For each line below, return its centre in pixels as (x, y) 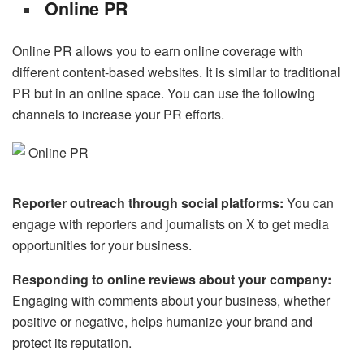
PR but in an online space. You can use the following (164, 93)
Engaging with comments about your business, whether (171, 300)
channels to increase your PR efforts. (118, 114)
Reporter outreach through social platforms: (149, 202)
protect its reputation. (72, 342)
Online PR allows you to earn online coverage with (158, 50)
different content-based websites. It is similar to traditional (176, 71)
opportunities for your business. (102, 245)
